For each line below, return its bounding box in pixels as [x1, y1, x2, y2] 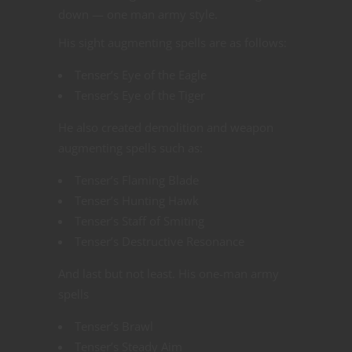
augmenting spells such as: [58, 140, 203, 156]
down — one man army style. [58, 6, 218, 23]
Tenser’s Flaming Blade [75, 172, 199, 189]
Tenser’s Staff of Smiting [75, 213, 204, 229]
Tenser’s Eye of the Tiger [75, 87, 205, 104]
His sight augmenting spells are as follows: [58, 35, 287, 51]
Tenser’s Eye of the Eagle [75, 67, 207, 83]
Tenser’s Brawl [75, 318, 153, 335]
